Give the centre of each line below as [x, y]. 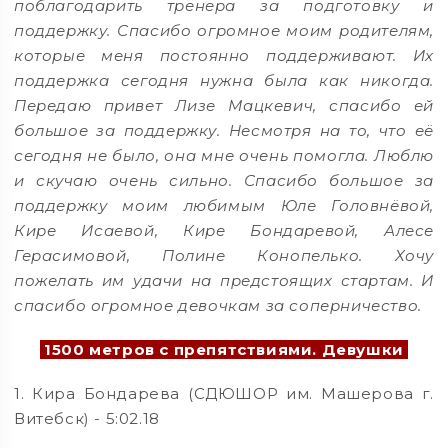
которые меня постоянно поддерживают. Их [224, 55]
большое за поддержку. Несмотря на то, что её [224, 130]
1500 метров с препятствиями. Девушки [224, 349]
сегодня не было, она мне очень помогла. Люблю [224, 155]
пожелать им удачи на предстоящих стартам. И [224, 280]
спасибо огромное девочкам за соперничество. [218, 305]
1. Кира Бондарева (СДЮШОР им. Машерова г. [224, 393]
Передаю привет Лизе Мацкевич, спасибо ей [224, 105]
